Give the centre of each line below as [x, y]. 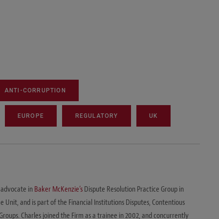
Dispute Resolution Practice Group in [134, 189]
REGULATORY [97, 116]
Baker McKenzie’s [59, 189]
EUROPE [31, 116]
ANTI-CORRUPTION [35, 90]
